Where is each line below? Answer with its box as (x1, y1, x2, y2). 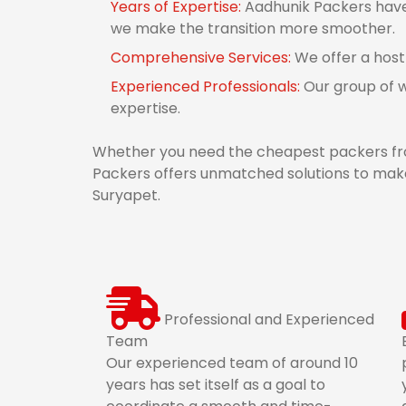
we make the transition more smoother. (111, 18, 395, 39)
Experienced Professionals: (111, 76, 304, 97)
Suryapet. (92, 185, 160, 206)
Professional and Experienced (164, 309, 374, 330)
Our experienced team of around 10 (106, 353, 358, 373)
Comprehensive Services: (111, 47, 295, 68)
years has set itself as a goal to (106, 374, 325, 395)
